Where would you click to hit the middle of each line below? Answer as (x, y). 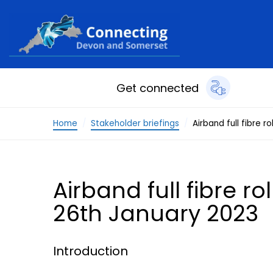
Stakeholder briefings (135, 123)
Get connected (157, 88)
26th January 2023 (156, 214)
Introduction (90, 251)
